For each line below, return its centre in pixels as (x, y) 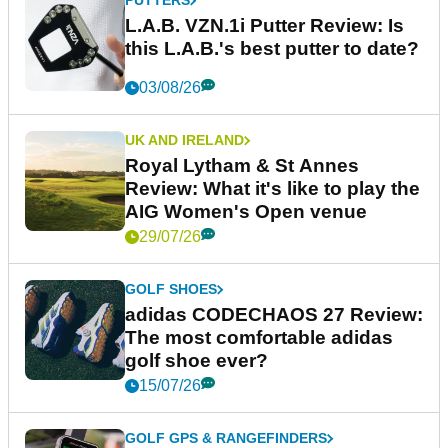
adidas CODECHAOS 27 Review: (274, 315)
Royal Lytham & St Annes (242, 166)
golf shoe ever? (196, 361)
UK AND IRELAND (184, 140)
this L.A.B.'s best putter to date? (272, 49)
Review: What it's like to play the (272, 189)
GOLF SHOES (171, 289)
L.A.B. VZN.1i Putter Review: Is (264, 26)
